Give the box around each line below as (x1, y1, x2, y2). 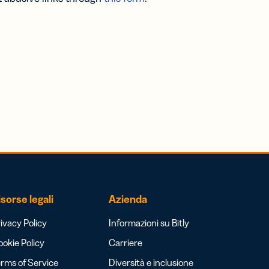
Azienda (109, 193, 147, 206)
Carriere (109, 237, 142, 249)
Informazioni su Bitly (109, 217, 189, 229)
